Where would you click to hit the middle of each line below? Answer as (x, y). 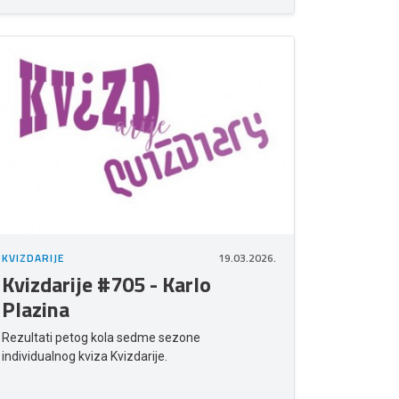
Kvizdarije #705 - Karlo (106, 285)
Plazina (36, 309)
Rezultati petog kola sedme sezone (101, 338)
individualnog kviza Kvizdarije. (85, 357)
